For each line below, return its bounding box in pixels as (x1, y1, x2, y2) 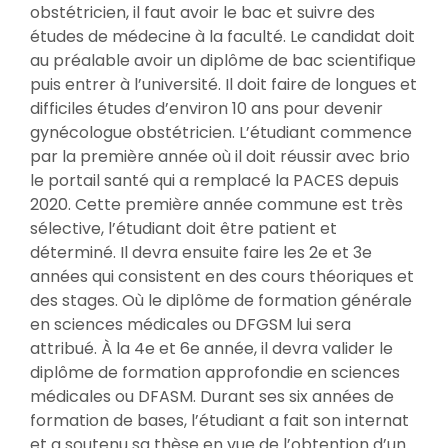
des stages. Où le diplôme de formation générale (30, 289, 412, 312)
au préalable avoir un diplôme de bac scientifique (30, 49, 416, 72)
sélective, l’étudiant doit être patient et (30, 217, 337, 240)
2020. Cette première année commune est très (30, 193, 403, 216)
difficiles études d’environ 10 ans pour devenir (30, 97, 383, 120)
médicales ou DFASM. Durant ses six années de (30, 385, 394, 408)
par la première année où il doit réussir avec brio (30, 145, 410, 168)
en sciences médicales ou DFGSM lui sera (30, 313, 351, 336)
